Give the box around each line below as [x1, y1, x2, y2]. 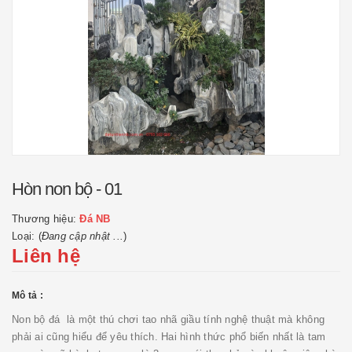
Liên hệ [12, 245, 80, 266]
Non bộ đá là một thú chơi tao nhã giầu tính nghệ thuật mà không [12, 313, 324, 325]
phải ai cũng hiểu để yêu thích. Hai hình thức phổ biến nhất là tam [12, 331, 326, 343]
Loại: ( [12, 230, 42, 242]
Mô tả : [12, 290, 43, 301]
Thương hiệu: [12, 213, 80, 225]
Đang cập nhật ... [41, 230, 123, 242]
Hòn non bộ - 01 [12, 179, 122, 199]
